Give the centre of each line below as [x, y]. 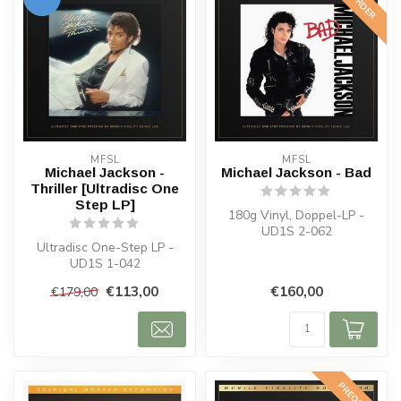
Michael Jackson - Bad [296, 172]
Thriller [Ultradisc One [105, 188]
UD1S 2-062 [296, 231]
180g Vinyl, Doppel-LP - [296, 215]
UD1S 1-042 [105, 263]
